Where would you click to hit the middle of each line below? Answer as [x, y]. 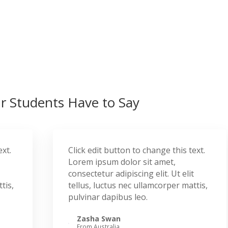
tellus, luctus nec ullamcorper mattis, [138, 185]
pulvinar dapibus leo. [108, 197]
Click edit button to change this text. [136, 150]
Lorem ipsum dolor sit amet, [122, 162]
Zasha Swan [98, 219]
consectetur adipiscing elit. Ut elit [131, 174]
